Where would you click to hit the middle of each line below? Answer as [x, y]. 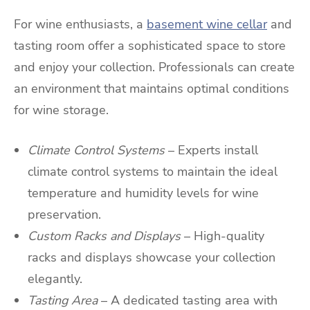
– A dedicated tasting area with [189, 300]
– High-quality [224, 236]
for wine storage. [61, 110]
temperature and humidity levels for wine [143, 193]
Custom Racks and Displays [104, 236]
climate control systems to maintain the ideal [153, 171]
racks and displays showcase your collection [152, 257]
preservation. [64, 214]
